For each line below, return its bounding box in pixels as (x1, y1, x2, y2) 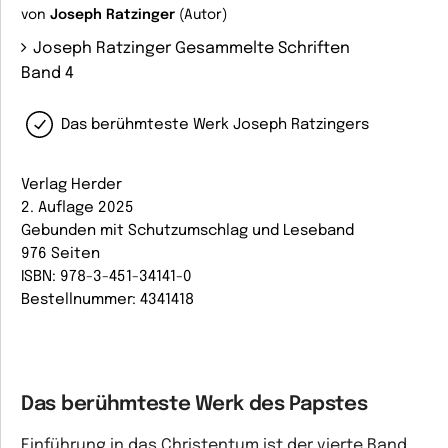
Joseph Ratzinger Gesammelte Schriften (33, 40, 351, 57)
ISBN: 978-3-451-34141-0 (21, 269, 192, 285)
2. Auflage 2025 (21, 200, 134, 216)
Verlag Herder (21, 177, 122, 193)
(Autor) (175, 8, 227, 22)
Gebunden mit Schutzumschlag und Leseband (21, 223, 354, 239)
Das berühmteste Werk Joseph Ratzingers (61, 117, 369, 133)
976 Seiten (21, 246, 100, 262)
